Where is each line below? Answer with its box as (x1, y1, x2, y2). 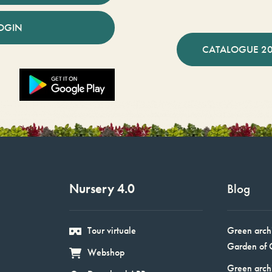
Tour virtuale (87, 223, 136, 237)
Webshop (87, 245, 124, 259)
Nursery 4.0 (69, 180, 135, 197)
